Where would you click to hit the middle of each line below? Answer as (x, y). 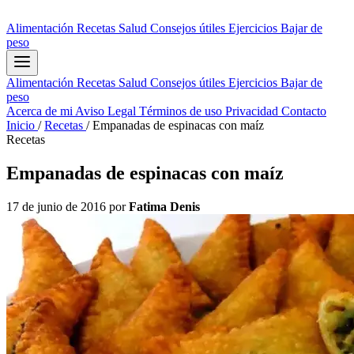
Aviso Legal (107, 111)
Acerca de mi (41, 111)
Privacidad (253, 111)
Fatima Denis (164, 206)
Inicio (22, 125)
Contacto (304, 111)
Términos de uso (182, 111)
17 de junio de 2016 (58, 206)
